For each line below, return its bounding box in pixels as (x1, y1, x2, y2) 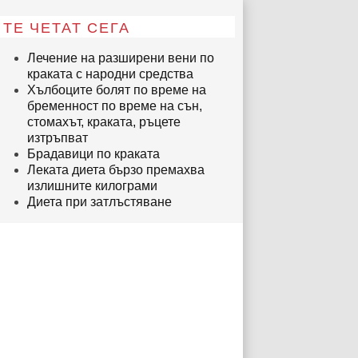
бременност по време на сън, (27, 99, 202, 113)
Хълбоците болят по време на (27, 83, 206, 97)
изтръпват (27, 131, 88, 145)
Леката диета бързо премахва (27, 163, 205, 177)
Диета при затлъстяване (27, 195, 172, 209)
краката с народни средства (27, 67, 193, 81)
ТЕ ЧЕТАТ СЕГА (3, 20, 130, 36)
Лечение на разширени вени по (27, 51, 214, 65)
